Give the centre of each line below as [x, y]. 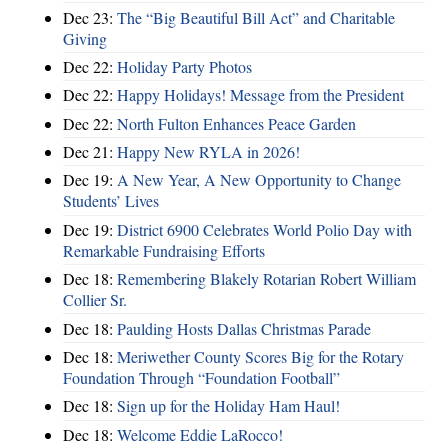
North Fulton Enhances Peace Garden [236, 123]
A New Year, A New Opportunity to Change [259, 180]
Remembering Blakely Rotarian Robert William [266, 279]
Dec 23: [90, 17]
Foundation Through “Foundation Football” [201, 377]
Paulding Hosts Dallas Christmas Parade [244, 328]
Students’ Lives [111, 201]
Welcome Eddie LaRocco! [200, 434]
